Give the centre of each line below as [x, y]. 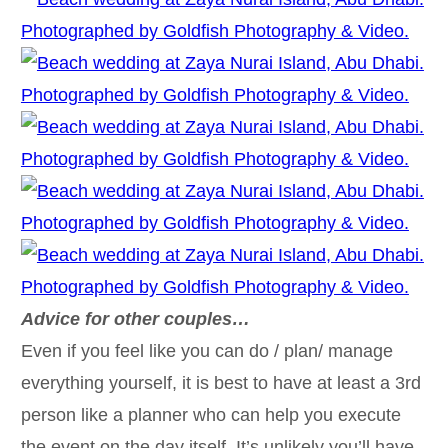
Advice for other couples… [135, 318]
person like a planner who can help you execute [210, 414]
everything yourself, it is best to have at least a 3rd [220, 382]
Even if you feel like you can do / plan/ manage [206, 350]
